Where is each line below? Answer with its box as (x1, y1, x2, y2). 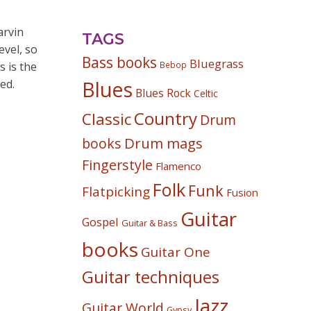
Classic (82, 108, 132, 130)
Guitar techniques (82, 266, 220, 288)
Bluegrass (190, 56, 244, 72)
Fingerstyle (82, 155, 153, 174)
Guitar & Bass (121, 217, 178, 229)
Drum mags (124, 133, 203, 153)
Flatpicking (82, 183, 151, 200)
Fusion (226, 185, 259, 199)
